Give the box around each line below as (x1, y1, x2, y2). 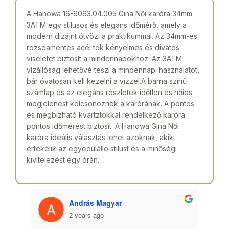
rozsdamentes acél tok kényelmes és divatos (27, 42, 179, 52)
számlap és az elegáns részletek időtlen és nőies (27, 87, 192, 97)
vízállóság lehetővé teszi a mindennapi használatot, (27, 65, 199, 74)
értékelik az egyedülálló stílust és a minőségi (27, 144, 177, 153)
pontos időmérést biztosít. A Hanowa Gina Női (27, 121, 179, 130)
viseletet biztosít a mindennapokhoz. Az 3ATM (27, 54, 182, 63)
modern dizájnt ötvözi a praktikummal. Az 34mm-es (27, 31, 197, 40)
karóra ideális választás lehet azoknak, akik (27, 132, 173, 142)
